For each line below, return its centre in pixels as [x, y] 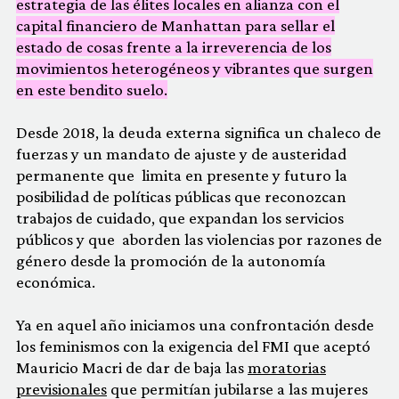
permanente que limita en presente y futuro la [182, 175]
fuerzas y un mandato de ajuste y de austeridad [181, 153]
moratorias [287, 367]
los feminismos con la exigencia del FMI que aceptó [193, 346]
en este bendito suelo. [92, 89]
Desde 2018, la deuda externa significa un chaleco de [199, 132]
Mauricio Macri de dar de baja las [132, 367]
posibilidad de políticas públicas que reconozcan [181, 196]
